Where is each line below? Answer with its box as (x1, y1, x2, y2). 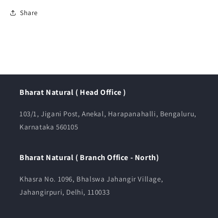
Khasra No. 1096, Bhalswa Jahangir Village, (19, 174, 163, 184)
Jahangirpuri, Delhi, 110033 (19, 187, 110, 197)
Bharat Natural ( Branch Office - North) (19, 152, 159, 163)
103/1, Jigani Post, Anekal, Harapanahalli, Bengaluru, (19, 109, 197, 119)
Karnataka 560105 (19, 122, 78, 132)
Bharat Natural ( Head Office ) (19, 87, 126, 98)
